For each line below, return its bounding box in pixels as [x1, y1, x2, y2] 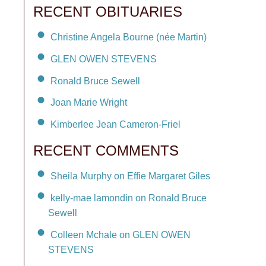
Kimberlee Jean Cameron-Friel [50, 119, 180, 130]
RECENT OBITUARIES [33, 4, 182, 20]
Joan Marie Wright [50, 97, 127, 108]
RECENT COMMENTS [33, 142, 179, 159]
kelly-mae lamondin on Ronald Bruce [50, 192, 207, 203]
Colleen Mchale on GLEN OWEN [50, 229, 191, 240]
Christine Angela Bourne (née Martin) [50, 31, 207, 42]
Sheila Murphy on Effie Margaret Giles [50, 170, 210, 181]
